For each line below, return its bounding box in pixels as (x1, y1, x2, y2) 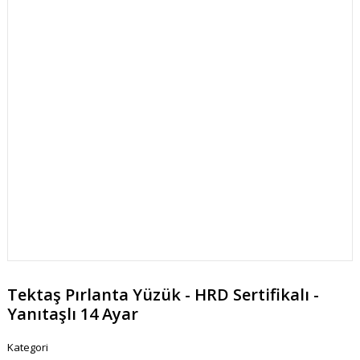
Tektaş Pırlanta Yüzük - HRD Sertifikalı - (7, 284, 319, 306)
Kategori (7, 340, 48, 355)
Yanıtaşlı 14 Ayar (7, 303, 138, 325)
